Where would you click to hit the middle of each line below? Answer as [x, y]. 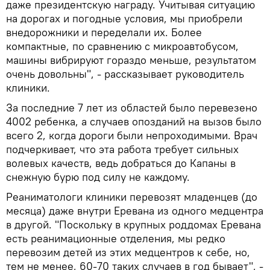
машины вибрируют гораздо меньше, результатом [131, 60]
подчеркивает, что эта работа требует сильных [122, 149]
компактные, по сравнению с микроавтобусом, [122, 46]
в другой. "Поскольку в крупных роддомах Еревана [133, 224]
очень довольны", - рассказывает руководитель [125, 74]
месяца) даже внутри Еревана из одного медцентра [135, 210]
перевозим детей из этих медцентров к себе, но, [128, 252]
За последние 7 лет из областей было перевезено [132, 107]
